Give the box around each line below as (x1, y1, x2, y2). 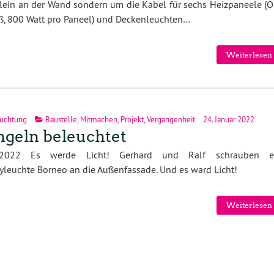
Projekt (120, 114, 144, 125)
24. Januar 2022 (201, 114, 254, 125)
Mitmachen (80, 114, 117, 125)
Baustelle (45, 114, 77, 125)
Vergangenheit (146, 114, 195, 125)
